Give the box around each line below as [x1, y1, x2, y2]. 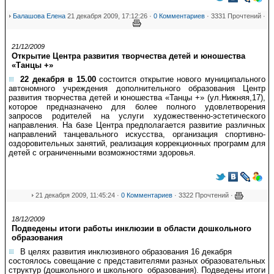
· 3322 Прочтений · [172, 191, 235, 199]
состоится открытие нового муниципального [95, 75, 266, 84]
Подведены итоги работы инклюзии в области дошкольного [12, 224, 251, 233]
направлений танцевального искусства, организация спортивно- [9, 130, 265, 139]
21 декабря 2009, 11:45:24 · [35, 191, 121, 199]
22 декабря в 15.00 [20, 75, 96, 84]
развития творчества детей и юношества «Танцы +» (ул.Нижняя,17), [9, 93, 265, 102]
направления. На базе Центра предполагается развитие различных [9, 120, 265, 130]
